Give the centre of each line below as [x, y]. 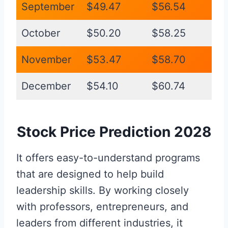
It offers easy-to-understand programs [108, 158]
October [41, 33]
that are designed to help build [90, 174]
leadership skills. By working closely [103, 191]
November [46, 60]
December [46, 86]
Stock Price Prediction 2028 [114, 132]
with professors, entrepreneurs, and [102, 207]
